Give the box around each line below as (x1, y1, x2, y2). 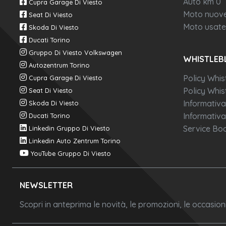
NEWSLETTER (20, 180, 73, 191)
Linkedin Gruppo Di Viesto (29, 124, 110, 133)
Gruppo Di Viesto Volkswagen (29, 48, 122, 57)
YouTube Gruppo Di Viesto (31, 149, 111, 158)
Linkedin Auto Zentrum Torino (29, 137, 121, 145)
